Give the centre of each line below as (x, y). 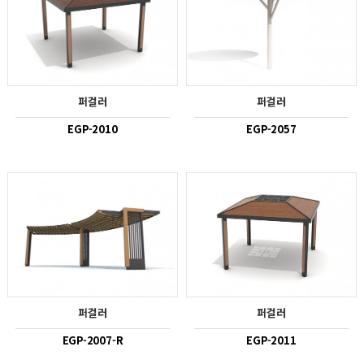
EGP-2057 (271, 129)
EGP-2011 (271, 340)
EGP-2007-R (93, 340)
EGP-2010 (93, 129)
